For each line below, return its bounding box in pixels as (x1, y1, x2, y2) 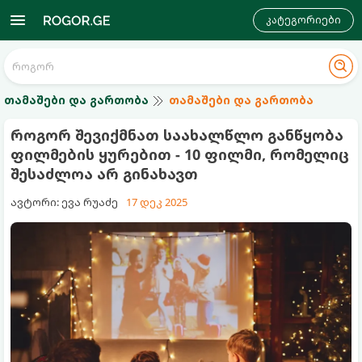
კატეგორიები (266, 13, 341, 27)
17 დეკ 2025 (126, 195, 187, 209)
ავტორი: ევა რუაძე (11, 195, 118, 209)
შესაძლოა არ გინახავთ (11, 164, 198, 183)
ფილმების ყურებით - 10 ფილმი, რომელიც (11, 145, 349, 164)
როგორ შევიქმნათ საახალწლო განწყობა (11, 125, 343, 145)
